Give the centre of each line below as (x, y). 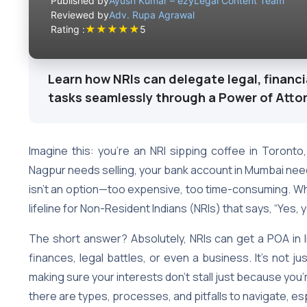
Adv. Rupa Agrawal (152, 14)
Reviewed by (80, 14)
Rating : (68, 29)
